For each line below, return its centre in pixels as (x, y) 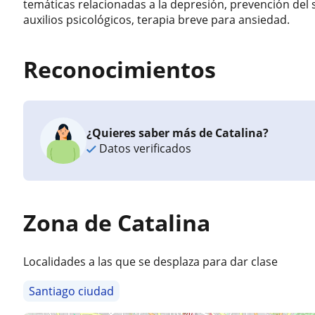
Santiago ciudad (72, 291)
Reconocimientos (120, 69)
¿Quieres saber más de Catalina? (178, 133)
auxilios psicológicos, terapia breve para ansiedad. (157, 20)
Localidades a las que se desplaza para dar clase (151, 262)
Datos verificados (144, 148)
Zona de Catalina (117, 223)
